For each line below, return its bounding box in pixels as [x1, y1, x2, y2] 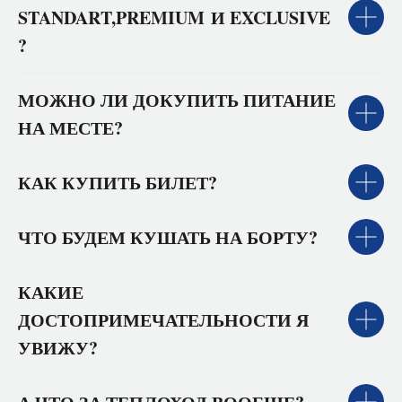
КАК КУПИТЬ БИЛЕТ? [18, 169, 217, 196]
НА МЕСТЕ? [18, 114, 123, 141]
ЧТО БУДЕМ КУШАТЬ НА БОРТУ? [18, 223, 318, 250]
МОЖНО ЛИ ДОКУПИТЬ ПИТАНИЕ [18, 86, 336, 113]
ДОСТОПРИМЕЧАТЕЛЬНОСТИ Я [18, 306, 309, 333]
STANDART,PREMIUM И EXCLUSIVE [18, 4, 330, 31]
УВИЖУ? [18, 334, 98, 361]
